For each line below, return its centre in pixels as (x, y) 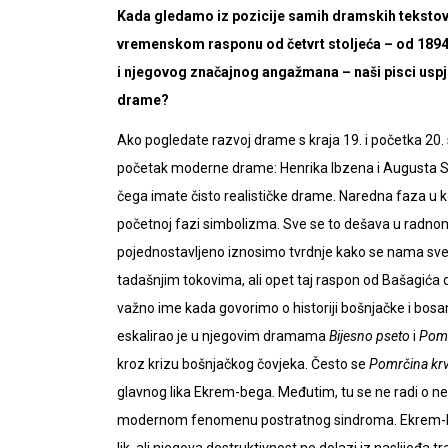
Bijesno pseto (371, 335)
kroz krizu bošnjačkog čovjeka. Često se (243, 363)
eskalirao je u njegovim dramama (223, 335)
